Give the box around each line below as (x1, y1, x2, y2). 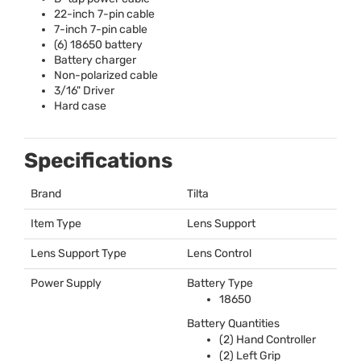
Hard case (54, 98, 106, 113)
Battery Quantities (187, 316, 280, 330)
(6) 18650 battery (54, 37, 143, 52)
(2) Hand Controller (219, 332, 316, 346)
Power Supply (31, 276, 102, 290)
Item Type (31, 216, 81, 230)
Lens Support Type (31, 246, 127, 260)
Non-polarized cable (54, 68, 158, 82)
